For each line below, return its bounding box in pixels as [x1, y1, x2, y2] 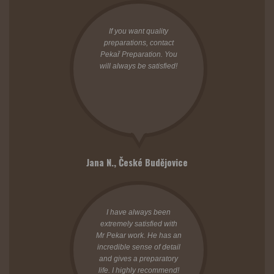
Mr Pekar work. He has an [95, 231, 182, 240]
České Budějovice [119, 155, 188, 169]
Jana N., [86, 155, 119, 169]
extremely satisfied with [100, 219, 177, 228]
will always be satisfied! [100, 61, 177, 70]
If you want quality [109, 26, 168, 35]
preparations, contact [103, 38, 174, 47]
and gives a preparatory [99, 254, 178, 263]
